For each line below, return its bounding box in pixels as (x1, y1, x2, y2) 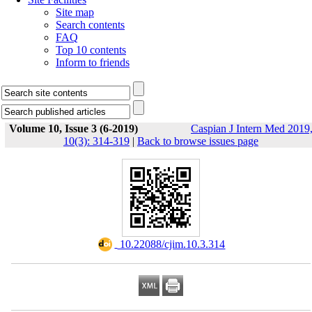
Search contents (56, 19, 125, 31)
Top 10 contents (56, 44, 126, 56)
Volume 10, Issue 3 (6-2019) (9, 123, 138, 134)
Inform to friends (56, 56, 130, 68)
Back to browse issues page (137, 135, 258, 147)
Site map (56, 6, 94, 18)
